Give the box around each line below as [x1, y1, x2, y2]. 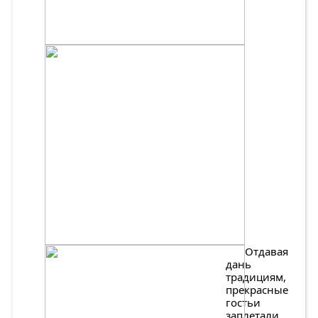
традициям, [226, 270, 286, 284]
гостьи [226, 295, 261, 309]
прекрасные [226, 283, 288, 297]
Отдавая [245, 244, 288, 258]
